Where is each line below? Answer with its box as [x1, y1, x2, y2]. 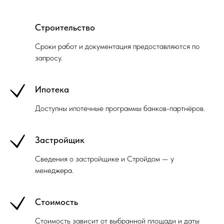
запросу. [35, 53, 62, 62]
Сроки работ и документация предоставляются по [35, 41, 199, 51]
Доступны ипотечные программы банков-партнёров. [35, 103, 205, 113]
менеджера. [35, 165, 73, 175]
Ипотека [35, 84, 69, 94]
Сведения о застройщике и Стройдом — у [35, 154, 174, 163]
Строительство [35, 22, 95, 32]
